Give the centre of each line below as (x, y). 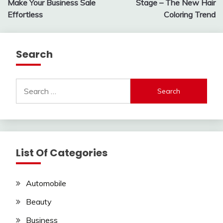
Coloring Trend (190, 15)
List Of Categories (62, 153)
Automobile (46, 183)
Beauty (39, 202)
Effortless (25, 15)
